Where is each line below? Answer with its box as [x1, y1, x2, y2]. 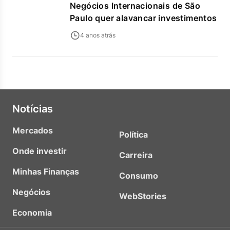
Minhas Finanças [12, 166, 79, 177]
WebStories [119, 191, 166, 201]
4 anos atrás [80, 31, 116, 39]
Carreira [119, 150, 152, 160]
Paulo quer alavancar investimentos [70, 13, 217, 23]
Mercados [12, 125, 53, 136]
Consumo [119, 170, 158, 181]
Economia [12, 207, 52, 218]
